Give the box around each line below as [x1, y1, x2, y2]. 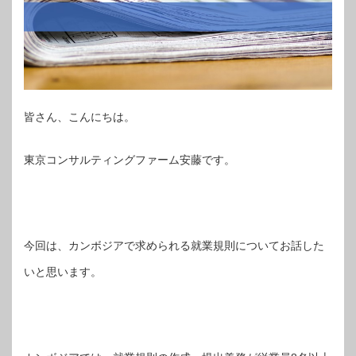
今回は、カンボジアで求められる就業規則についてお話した [24, 238, 324, 252]
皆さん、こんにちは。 [24, 110, 135, 123]
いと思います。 [24, 265, 102, 278]
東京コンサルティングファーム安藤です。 [24, 153, 235, 166]
